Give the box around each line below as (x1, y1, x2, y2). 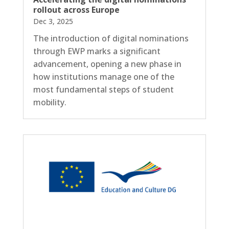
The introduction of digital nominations (33, 32, 189, 44)
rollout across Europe (33, 4, 120, 15)
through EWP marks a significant (33, 45, 161, 57)
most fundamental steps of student (33, 83, 174, 95)
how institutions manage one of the (33, 71, 174, 82)
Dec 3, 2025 (33, 16, 73, 26)
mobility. (33, 96, 66, 108)
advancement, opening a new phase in (33, 58, 181, 70)
